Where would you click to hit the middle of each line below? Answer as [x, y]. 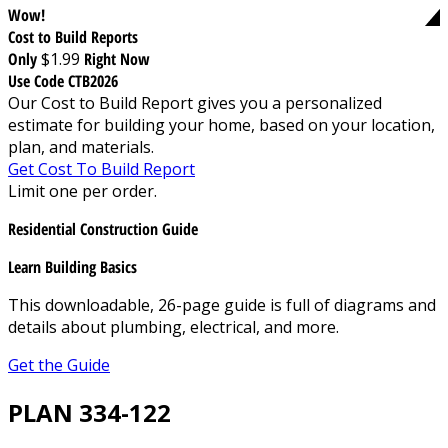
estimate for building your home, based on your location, [221, 124]
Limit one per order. [82, 190]
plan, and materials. [81, 146]
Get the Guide [59, 364]
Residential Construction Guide [103, 228]
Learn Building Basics [72, 266]
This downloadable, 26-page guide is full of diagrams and [222, 304]
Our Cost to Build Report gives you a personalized [195, 102]
